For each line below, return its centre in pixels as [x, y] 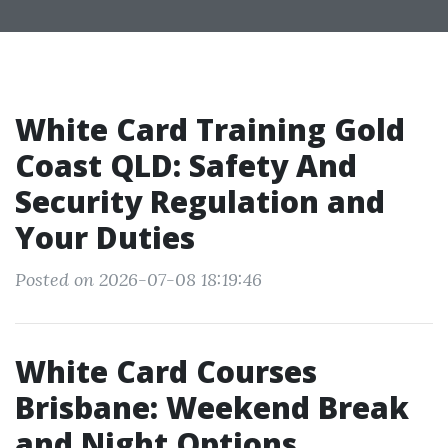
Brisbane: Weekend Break [212, 407]
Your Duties [105, 237]
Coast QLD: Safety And [186, 165]
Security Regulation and [200, 201]
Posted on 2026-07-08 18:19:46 [138, 279]
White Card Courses [166, 371]
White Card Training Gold [210, 129]
